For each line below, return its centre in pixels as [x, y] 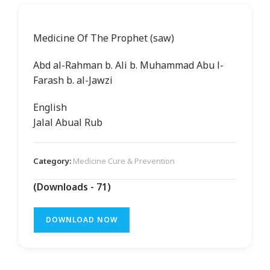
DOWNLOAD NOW [82, 219]
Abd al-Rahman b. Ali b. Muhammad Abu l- [129, 65]
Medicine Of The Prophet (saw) [104, 38]
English [50, 107]
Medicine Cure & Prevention [124, 161]
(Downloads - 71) [72, 187]
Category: [53, 161]
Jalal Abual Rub [68, 122]
